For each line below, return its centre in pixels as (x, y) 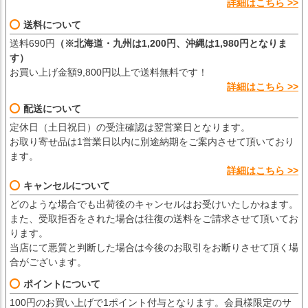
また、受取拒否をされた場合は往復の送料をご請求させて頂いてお (154, 219)
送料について (52, 25)
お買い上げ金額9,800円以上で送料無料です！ (109, 73)
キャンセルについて (67, 186)
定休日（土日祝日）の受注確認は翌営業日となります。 (130, 128)
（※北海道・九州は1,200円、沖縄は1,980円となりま (171, 44)
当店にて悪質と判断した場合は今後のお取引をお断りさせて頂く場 (154, 248)
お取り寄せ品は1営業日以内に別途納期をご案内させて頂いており (152, 142)
